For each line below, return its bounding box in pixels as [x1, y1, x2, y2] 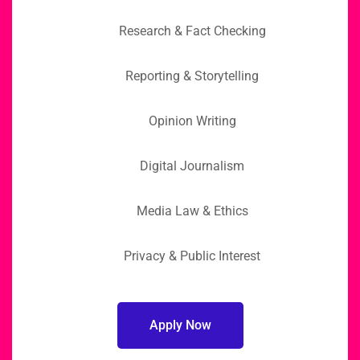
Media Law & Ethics [136, 202, 248, 219]
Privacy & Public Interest [124, 247, 260, 264]
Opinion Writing [148, 112, 236, 129]
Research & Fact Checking [118, 22, 266, 39]
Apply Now [149, 317, 211, 333]
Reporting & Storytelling [125, 67, 259, 84]
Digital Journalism [140, 157, 244, 174]
